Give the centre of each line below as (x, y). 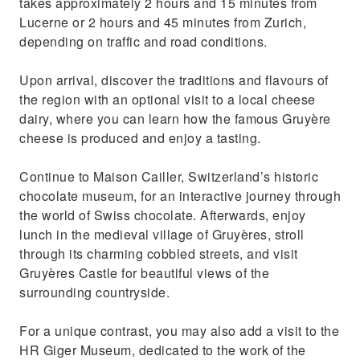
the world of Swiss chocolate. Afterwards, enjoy (163, 215)
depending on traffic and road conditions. (143, 41)
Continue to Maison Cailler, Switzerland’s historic (169, 176)
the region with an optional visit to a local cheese (168, 99)
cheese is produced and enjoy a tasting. (140, 138)
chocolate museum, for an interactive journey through (180, 196)
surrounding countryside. (94, 292)
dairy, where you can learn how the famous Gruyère (175, 119)
